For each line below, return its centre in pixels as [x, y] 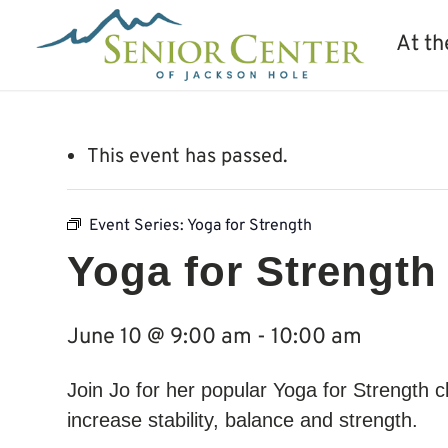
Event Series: [138, 226]
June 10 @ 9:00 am [159, 337]
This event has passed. [187, 157]
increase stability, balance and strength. [242, 420]
